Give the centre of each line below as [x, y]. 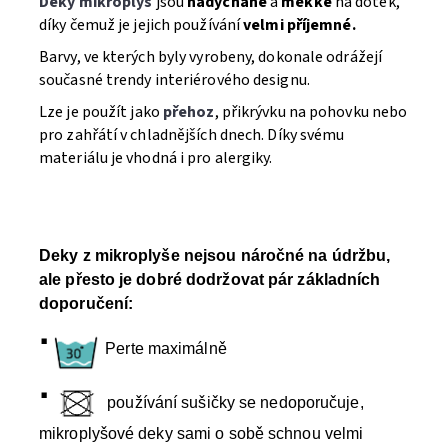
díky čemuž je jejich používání [141, 25]
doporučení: [86, 303]
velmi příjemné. [299, 25]
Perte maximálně [170, 349]
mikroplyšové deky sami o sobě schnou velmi [201, 434]
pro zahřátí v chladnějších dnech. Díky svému [192, 135]
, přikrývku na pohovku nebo [311, 112]
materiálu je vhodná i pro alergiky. [157, 158]
